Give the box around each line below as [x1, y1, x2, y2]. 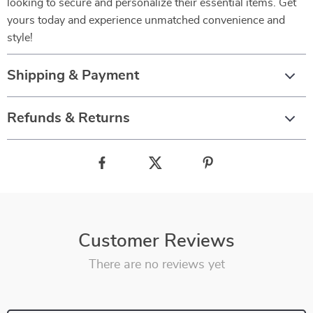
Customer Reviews [78, 232, 235, 250]
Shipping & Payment [7, 68, 139, 82]
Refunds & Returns [7, 111, 130, 125]
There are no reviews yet [88, 259, 225, 271]
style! [7, 32, 33, 43]
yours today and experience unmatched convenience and [7, 15, 285, 26]
